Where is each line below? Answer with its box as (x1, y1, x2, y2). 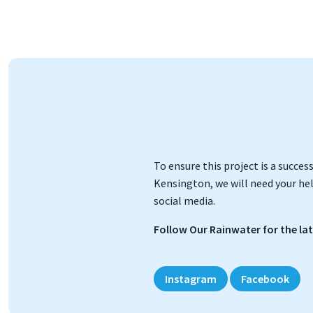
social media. (154, 194, 217, 208)
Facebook (241, 272, 289, 286)
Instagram (165, 272, 217, 286)
